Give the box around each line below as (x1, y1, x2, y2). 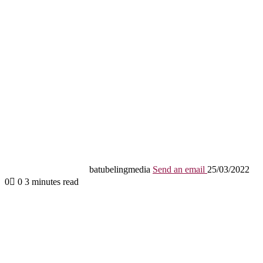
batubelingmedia (89, 164, 150, 174)
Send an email (153, 164, 205, 174)
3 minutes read (25, 176, 79, 187)
